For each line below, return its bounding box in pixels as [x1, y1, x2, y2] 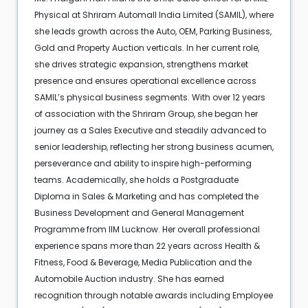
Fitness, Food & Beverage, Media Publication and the [34, 256, 252, 269]
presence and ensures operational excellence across [34, 75, 256, 87]
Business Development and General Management [34, 207, 244, 219]
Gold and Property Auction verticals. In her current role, [34, 42, 259, 54]
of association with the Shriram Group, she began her [34, 108, 258, 120]
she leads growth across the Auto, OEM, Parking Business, [34, 25, 272, 38]
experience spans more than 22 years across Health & [34, 240, 260, 252]
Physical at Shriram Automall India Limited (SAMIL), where [34, 9, 274, 21]
